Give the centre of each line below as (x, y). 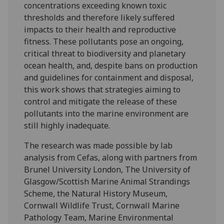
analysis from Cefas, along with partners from (111, 157)
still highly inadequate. (68, 125)
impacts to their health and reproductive (100, 29)
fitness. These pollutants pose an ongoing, (104, 41)
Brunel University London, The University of (107, 169)
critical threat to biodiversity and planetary (105, 53)
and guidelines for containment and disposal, (109, 77)
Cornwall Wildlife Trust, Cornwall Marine (102, 205)
